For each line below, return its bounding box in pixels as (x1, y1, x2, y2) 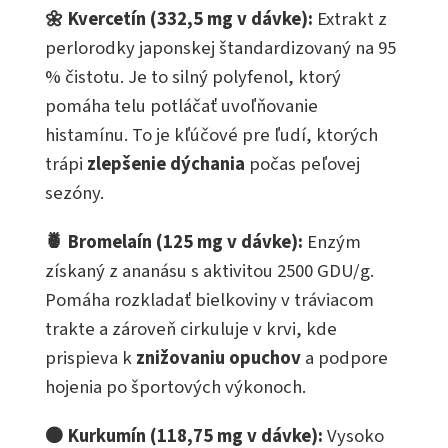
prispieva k (45, 345, 136, 372)
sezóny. (45, 180, 104, 207)
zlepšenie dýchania (87, 151, 245, 178)
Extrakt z (313, 6, 387, 33)
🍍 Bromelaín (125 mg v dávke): (45, 229, 303, 256)
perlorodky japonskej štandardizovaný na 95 (45, 35, 396, 62)
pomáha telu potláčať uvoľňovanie (45, 93, 318, 120)
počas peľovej (245, 151, 360, 178)
